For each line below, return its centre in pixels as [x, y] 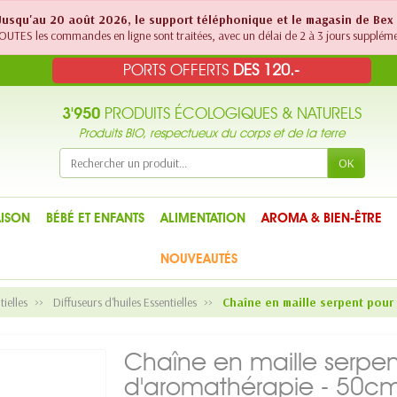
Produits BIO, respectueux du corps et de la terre [212, 133]
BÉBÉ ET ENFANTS [95, 218]
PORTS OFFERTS [179, 70]
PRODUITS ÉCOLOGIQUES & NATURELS [231, 113]
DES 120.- [267, 70]
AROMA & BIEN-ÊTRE [321, 218]
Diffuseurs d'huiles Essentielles [125, 302]
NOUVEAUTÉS [198, 259]
